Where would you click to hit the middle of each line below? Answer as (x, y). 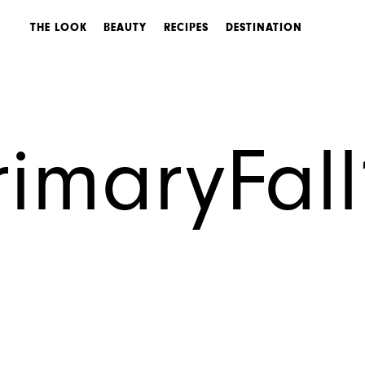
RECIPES (187, 29)
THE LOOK (58, 29)
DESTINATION (264, 29)
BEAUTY (125, 29)
